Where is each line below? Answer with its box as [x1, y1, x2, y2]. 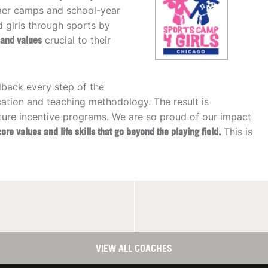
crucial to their [42, 34, 111, 47]
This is [221, 126, 252, 138]
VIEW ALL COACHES [96, 242, 172, 255]
